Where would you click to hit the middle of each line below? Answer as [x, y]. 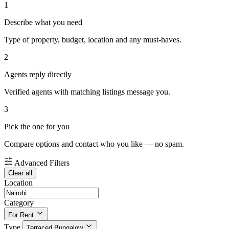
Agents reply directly [38, 75]
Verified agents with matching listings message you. [87, 92]
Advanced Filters [42, 163]
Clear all [20, 173]
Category [19, 203]
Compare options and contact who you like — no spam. [94, 144]
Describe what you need [43, 22]
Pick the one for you [37, 127]
